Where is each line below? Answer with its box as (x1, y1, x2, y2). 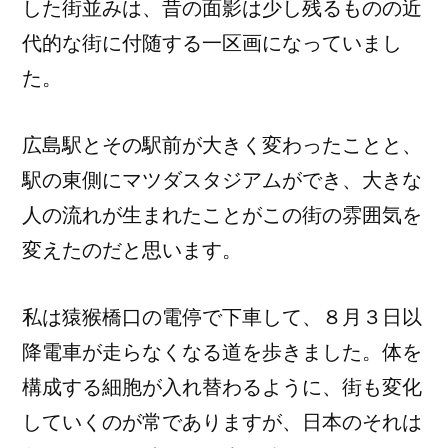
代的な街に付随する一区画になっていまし (22, 31, 402, 55)
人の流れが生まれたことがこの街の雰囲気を (22, 203, 422, 227)
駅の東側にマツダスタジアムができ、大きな (22, 168, 422, 192)
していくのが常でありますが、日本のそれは (22, 410, 422, 434)
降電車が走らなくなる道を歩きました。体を (22, 340, 422, 364)
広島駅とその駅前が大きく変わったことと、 (22, 133, 422, 157)
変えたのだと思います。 (22, 238, 242, 262)
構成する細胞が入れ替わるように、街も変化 (22, 375, 422, 399)
